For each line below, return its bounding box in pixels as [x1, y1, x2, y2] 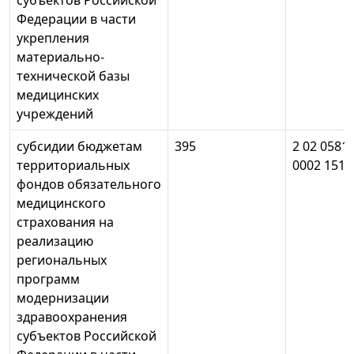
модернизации [17, 289, 109, 307]
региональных [17, 251, 107, 269]
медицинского [17, 194, 106, 213]
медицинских [17, 86, 99, 104]
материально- [17, 48, 104, 66]
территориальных [17, 156, 130, 175]
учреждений [17, 105, 93, 123]
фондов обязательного [17, 175, 161, 194]
